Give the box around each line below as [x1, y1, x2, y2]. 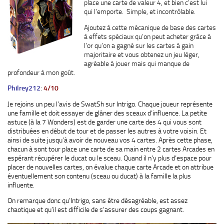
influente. [7, 180, 34, 189]
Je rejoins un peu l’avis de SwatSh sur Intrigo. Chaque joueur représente [7, 99, 212, 108]
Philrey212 [7, 84, 40, 92]
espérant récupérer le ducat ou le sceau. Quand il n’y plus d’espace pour [7, 153, 211, 162]
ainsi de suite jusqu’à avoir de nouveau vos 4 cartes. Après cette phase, [7, 135, 212, 144]
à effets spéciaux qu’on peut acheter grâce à [84, 32, 211, 40]
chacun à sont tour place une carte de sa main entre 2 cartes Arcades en [7, 144, 214, 153]
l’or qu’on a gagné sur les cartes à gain [84, 41, 193, 49]
